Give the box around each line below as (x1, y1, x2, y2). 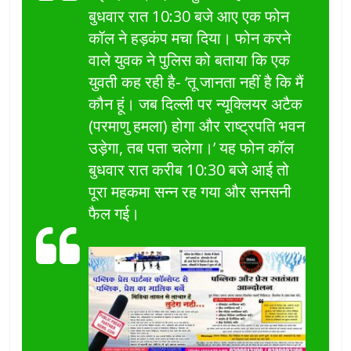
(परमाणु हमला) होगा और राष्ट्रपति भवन (89, 115, 306, 137)
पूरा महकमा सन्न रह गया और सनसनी (89, 181, 292, 203)
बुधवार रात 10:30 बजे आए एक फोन (89, 5, 290, 27)
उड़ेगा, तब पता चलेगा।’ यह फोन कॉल (89, 137, 295, 159)
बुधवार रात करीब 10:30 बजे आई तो (89, 159, 290, 181)
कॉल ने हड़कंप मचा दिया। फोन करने (89, 27, 291, 49)
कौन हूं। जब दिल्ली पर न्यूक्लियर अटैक (89, 93, 303, 115)
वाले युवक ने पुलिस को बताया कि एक (89, 49, 291, 71)
